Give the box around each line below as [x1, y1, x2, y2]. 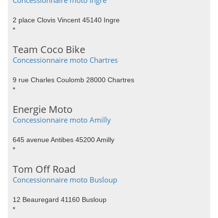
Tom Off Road [13, 163, 75, 176]
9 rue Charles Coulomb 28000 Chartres [13, 76, 134, 84]
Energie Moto [13, 103, 73, 116]
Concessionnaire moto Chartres [13, 55, 118, 65]
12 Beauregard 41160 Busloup [13, 196, 107, 203]
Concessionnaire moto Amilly [13, 115, 111, 125]
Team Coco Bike [13, 43, 85, 56]
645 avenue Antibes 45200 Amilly [13, 136, 114, 144]
